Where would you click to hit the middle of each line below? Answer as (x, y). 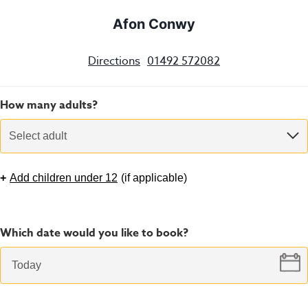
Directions (114, 61)
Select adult (38, 135)
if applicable (154, 177)
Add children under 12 (64, 177)
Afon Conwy (154, 24)
